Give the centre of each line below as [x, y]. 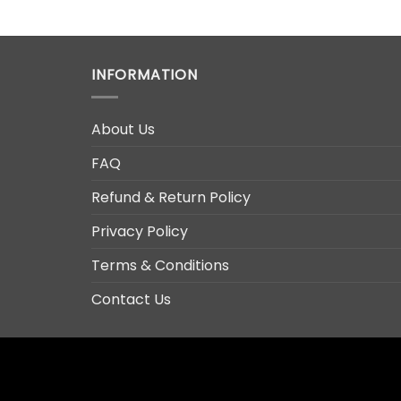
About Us [123, 129]
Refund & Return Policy [171, 197]
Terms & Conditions [160, 265]
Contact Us [131, 299]
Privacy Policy [140, 231]
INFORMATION [145, 75]
